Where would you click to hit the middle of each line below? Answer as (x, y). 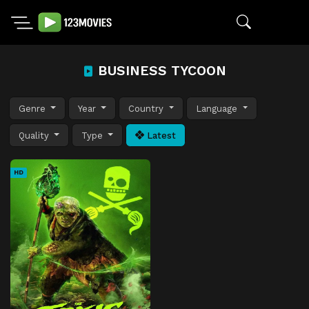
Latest (160, 135)
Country (148, 108)
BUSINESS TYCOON (160, 71)
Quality (35, 135)
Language (218, 108)
